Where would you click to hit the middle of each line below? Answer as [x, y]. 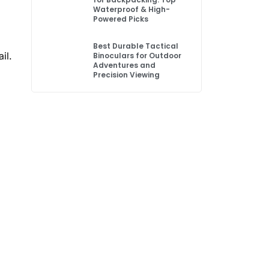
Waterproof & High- [132, 9]
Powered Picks [121, 19]
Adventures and [125, 65]
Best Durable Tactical [136, 46]
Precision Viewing [127, 75]
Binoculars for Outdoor [138, 56]
